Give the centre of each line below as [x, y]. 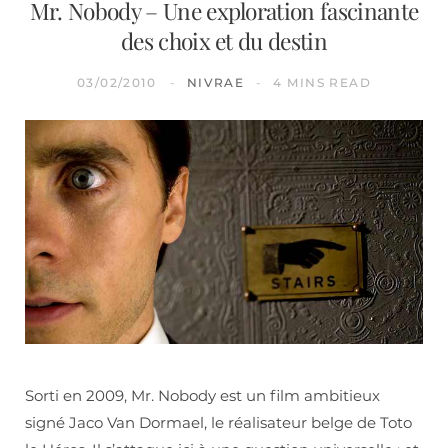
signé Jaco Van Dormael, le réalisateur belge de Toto [218, 422]
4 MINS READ [322, 82]
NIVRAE [215, 82]
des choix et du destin [224, 40]
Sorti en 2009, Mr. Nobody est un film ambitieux [202, 395]
